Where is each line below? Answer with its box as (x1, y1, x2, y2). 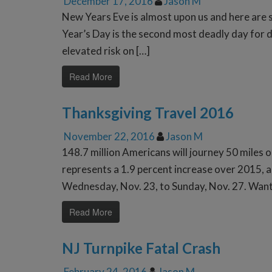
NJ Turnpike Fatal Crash (62, 239, 220, 257)
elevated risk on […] (62, 44, 150, 58)
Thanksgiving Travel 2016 (62, 104, 234, 122)
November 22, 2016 (64, 130, 155, 143)
